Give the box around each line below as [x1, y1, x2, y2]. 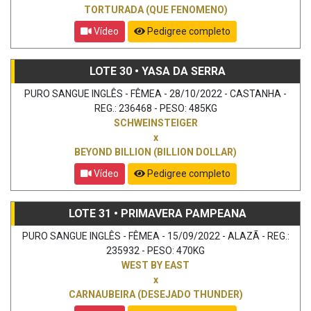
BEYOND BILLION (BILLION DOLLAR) [74, 146, 237, 158]
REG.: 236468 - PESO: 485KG [94, 102, 217, 114]
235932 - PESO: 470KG [106, 244, 205, 256]
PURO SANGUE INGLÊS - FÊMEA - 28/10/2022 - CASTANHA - [24, 87, 287, 99]
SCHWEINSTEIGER [113, 117, 198, 128]
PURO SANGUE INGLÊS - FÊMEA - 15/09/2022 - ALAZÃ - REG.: [22, 230, 289, 242]
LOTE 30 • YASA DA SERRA [89, 64, 226, 78]
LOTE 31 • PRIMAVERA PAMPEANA [68, 206, 246, 220]
